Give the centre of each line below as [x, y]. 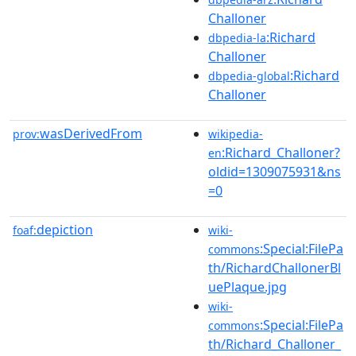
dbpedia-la [237, 37]
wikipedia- [236, 133]
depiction [65, 229]
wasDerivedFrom [91, 133]
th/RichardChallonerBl [275, 267]
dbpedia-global [249, 75]
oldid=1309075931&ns [275, 171]
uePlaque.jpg [248, 286]
